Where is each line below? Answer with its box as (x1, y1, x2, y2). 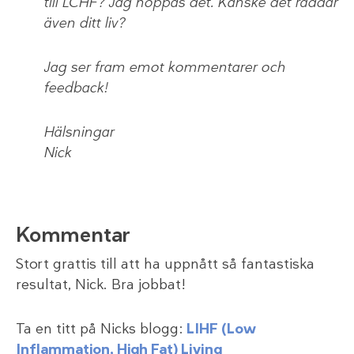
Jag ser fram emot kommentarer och (43, 58, 285, 77)
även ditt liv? (43, 13, 125, 33)
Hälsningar (43, 122, 114, 142)
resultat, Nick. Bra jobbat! (16, 275, 186, 295)
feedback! (43, 78, 108, 98)
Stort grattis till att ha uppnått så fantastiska (16, 254, 314, 274)
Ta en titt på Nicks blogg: (16, 319, 186, 339)
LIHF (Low (186, 319, 256, 339)
